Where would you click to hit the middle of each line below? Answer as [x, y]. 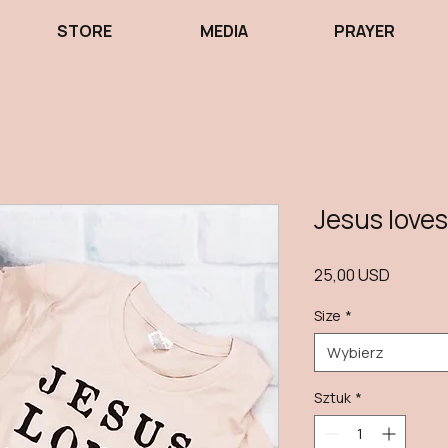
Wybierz [355, 352]
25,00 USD [352, 275]
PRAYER [364, 31]
